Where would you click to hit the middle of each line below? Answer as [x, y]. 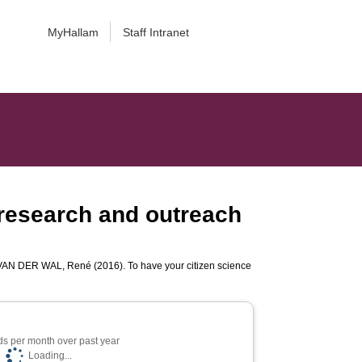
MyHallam [73, 32]
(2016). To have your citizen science [172, 266]
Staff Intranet [156, 32]
